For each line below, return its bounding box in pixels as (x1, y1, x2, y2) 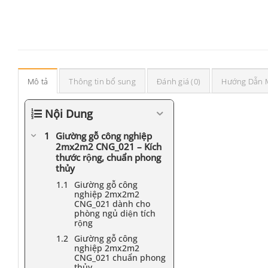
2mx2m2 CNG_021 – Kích (56, 140, 162, 153)
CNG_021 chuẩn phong (74, 251, 166, 263)
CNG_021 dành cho (74, 197, 150, 209)
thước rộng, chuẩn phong (56, 151, 161, 164)
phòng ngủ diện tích (74, 207, 156, 219)
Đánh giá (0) (157, 75, 201, 87)
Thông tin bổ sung (69, 75, 136, 87)
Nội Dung (45, 106, 93, 121)
